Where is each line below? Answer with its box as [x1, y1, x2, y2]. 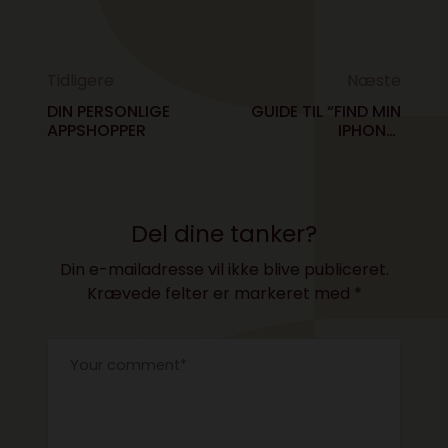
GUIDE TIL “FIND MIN [250, 99, 401, 123]
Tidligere [47, 68, 115, 92]
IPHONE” [337, 118, 401, 142]
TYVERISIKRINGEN [266, 137, 401, 161]
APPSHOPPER [47, 118, 147, 142]
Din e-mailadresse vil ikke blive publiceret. [59, 257, 389, 281]
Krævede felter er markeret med [86, 281, 354, 305]
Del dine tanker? [131, 216, 317, 250]
